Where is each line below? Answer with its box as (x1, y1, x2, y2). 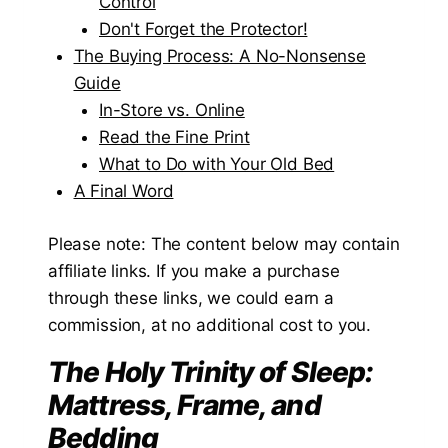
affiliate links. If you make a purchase (48, 260, 340, 281)
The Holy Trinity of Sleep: (48, 354, 374, 389)
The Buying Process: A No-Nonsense (73, 46, 366, 67)
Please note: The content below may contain (48, 233, 400, 254)
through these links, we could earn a (48, 287, 334, 308)
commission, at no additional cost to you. (48, 314, 372, 335)
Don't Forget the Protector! (99, 19, 308, 40)
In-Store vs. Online (99, 100, 245, 121)
